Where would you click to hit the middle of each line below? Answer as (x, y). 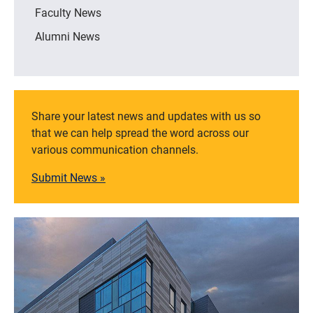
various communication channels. (115, 149)
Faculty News (68, 12)
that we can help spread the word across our (140, 132)
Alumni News (67, 36)
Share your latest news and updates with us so (146, 115)
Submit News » (68, 177)
